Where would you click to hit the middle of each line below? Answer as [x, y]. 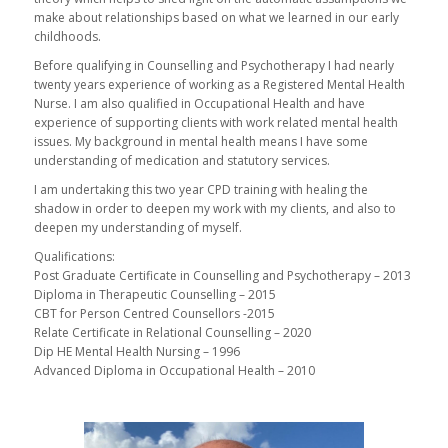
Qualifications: [74, 257]
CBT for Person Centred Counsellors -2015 [154, 314]
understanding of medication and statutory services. [181, 161]
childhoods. [67, 36]
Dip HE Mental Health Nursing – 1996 [136, 352]
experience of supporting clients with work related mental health [215, 123]
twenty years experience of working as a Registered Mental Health [219, 85]
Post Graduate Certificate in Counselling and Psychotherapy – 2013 [222, 276]
